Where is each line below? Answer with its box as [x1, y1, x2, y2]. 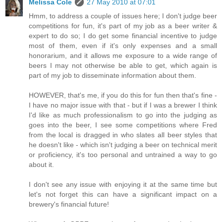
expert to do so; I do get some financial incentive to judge [29, 32, 217, 40]
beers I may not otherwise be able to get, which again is [29, 61, 217, 70]
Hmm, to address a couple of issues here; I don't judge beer [29, 12, 217, 20]
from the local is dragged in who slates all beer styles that [29, 131, 217, 139]
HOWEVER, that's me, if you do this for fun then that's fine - [29, 91, 217, 100]
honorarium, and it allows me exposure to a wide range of [29, 52, 217, 60]
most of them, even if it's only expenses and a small [29, 42, 217, 50]
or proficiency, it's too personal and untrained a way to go [29, 151, 217, 159]
